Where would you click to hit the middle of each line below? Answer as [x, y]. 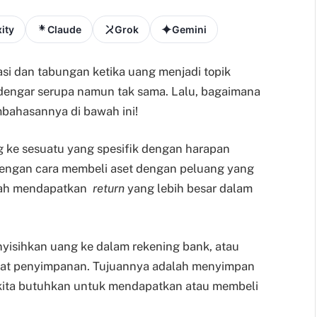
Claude [64, 30]
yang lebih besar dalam [189, 189]
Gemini [189, 30]
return [109, 189]
